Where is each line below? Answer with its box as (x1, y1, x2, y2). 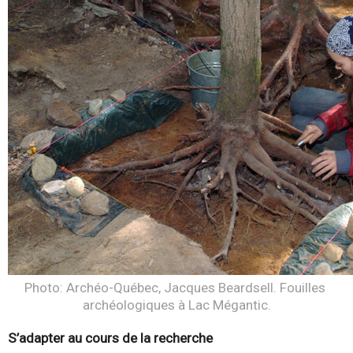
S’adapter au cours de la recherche (8, 330, 213, 347)
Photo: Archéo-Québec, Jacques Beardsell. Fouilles (24, 280, 325, 296)
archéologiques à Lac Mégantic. (82, 297, 271, 314)
